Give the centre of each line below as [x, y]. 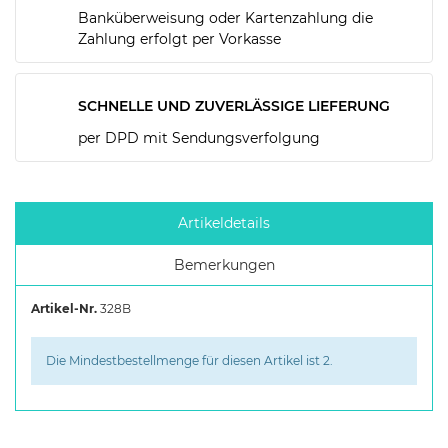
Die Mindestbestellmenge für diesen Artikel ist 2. [189, 361]
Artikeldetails [224, 223]
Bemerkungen [224, 264]
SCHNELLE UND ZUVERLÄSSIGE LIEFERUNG [234, 105]
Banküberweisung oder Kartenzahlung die [225, 17]
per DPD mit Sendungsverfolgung [199, 137]
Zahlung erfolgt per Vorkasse [179, 38]
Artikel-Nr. [64, 309]
